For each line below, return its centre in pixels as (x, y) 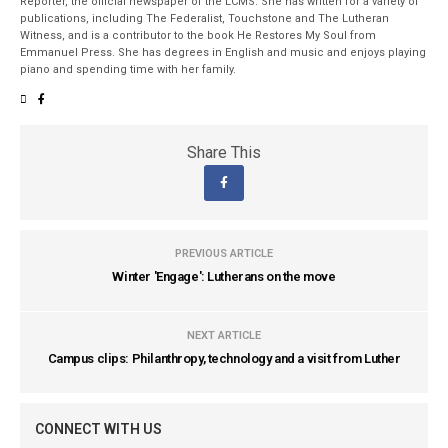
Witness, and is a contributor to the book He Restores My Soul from (198, 36)
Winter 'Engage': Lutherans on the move (224, 277)
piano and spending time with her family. (128, 70)
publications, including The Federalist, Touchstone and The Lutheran (205, 19)
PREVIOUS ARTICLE (224, 254)
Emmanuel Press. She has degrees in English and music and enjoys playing (223, 53)
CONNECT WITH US (98, 429)
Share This (224, 153)
